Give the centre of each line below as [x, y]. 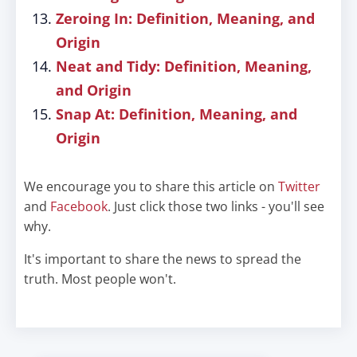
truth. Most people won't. [100, 279]
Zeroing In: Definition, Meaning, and [185, 18]
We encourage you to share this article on [151, 186]
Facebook [79, 206]
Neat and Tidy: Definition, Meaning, [184, 66]
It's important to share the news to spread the [163, 259]
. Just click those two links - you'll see [216, 206]
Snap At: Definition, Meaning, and [177, 114]
